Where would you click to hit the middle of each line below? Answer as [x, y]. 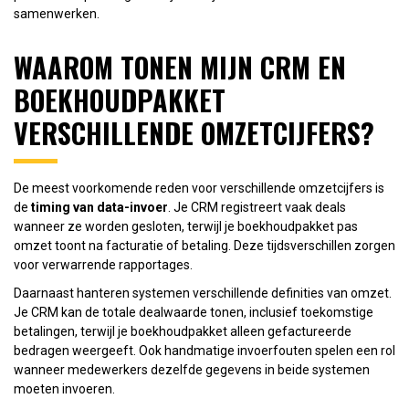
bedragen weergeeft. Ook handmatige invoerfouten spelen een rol [204, 350]
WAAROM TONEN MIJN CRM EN [180, 67]
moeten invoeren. [64, 388]
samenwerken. [57, 13]
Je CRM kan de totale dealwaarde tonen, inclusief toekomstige [194, 312]
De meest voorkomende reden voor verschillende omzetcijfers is [199, 188]
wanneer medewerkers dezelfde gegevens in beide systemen [192, 369]
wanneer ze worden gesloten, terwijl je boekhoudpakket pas [186, 226]
